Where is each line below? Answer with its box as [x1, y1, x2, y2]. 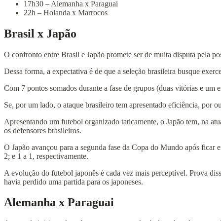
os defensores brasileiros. [4, 126, 81, 135]
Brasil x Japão [4, 27, 76, 40]
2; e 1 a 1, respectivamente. [4, 151, 88, 160]
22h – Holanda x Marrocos [24, 8, 108, 17]
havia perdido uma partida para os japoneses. [4, 177, 143, 186]
